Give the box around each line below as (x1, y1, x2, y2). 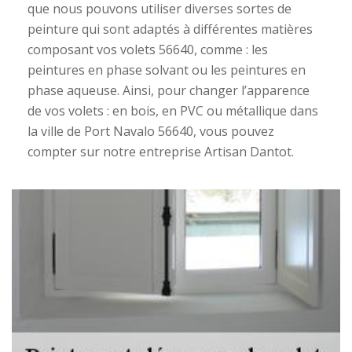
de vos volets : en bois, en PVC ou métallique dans (27, 102, 318, 119)
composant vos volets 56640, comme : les (27, 41, 268, 58)
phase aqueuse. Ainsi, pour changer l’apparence (27, 82, 310, 99)
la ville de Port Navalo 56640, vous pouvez (27, 123, 274, 140)
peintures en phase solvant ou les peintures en (27, 61, 306, 79)
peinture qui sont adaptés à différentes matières (27, 20, 313, 38)
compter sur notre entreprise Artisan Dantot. (27, 143, 294, 160)
